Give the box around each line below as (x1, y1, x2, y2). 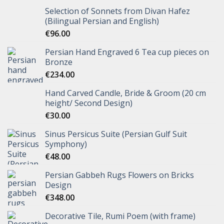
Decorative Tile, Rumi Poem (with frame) (45, 210, 195, 222)
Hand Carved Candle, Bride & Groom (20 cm (45, 87, 206, 99)
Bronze (45, 56, 72, 68)
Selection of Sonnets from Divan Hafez (45, 5, 190, 17)
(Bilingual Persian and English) (45, 15, 159, 27)
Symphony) (45, 138, 87, 150)
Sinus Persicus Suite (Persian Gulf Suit (45, 128, 187, 140)
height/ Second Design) (45, 97, 132, 109)
